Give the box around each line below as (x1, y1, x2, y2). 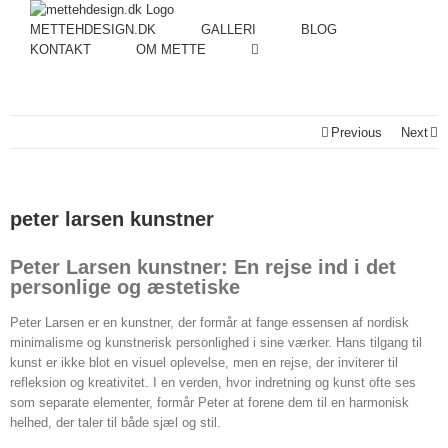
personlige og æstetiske (10, 276, 240, 298)
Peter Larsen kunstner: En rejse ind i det (10, 256, 396, 278)
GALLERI (201, 22, 256, 37)
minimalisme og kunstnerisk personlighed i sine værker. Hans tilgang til (10, 335, 422, 351)
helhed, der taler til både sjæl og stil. (10, 415, 221, 431)
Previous (331, 125, 382, 140)
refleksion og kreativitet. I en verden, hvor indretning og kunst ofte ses (10, 375, 416, 391)
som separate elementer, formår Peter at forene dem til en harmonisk (10, 395, 409, 411)
